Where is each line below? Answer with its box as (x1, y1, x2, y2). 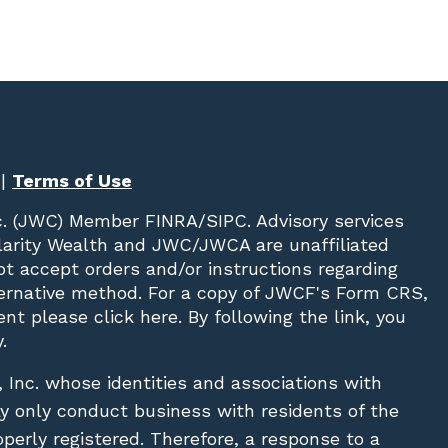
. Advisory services (247, 210, 405, 231)
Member (63, 210, 140, 231)
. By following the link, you (178, 306, 407, 327)
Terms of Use (11, 170, 132, 191)
